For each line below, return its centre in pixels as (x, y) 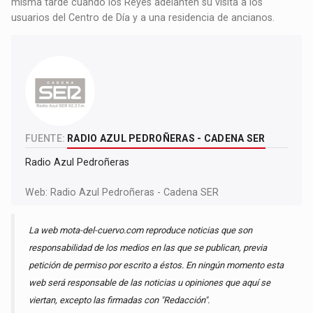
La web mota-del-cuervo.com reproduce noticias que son (141, 231)
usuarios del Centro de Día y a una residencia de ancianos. (143, 18)
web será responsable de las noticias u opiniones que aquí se (150, 283)
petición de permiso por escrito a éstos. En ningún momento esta (156, 265)
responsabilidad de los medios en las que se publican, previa (148, 248)
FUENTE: (45, 139)
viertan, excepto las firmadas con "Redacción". (119, 300)
